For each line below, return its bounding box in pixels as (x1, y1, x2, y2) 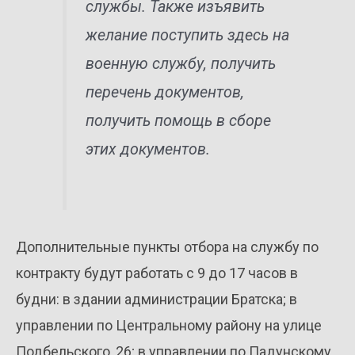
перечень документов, (86, 82, 245, 101)
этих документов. (86, 139, 211, 158)
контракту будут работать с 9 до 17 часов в (16, 264, 298, 281)
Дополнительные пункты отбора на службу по (16, 238, 319, 255)
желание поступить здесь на (86, 25, 290, 44)
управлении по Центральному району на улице (16, 316, 322, 334)
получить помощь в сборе (86, 111, 272, 130)
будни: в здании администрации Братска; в (16, 290, 297, 307)
